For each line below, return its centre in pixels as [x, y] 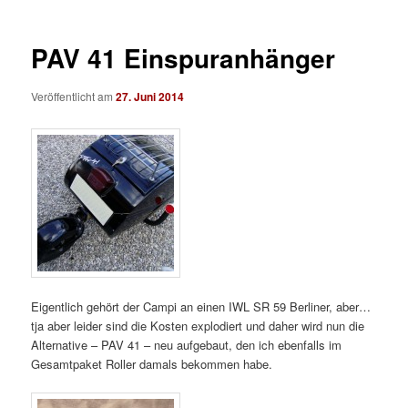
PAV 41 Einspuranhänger [184, 58]
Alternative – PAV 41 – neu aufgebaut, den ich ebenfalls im [187, 345]
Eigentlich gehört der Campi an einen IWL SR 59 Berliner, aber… [201, 307]
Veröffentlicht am [74, 96]
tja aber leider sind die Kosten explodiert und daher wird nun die [198, 326]
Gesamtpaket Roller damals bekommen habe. [152, 364]
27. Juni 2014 [150, 96]
